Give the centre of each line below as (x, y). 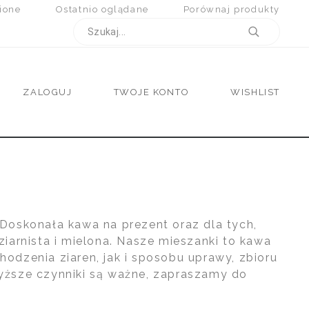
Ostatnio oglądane (102, 9)
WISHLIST (256, 92)
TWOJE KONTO (151, 92)
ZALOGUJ (48, 92)
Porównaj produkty (232, 9)
